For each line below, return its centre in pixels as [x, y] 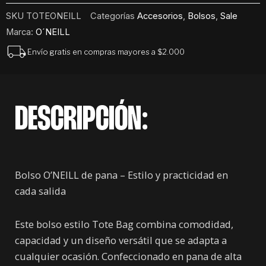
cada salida [40, 191]
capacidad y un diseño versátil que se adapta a [121, 240]
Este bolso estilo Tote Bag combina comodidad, [124, 224]
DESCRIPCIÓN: [81, 121]
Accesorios [160, 16]
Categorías [113, 16]
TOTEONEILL [54, 16]
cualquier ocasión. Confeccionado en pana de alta [128, 256]
